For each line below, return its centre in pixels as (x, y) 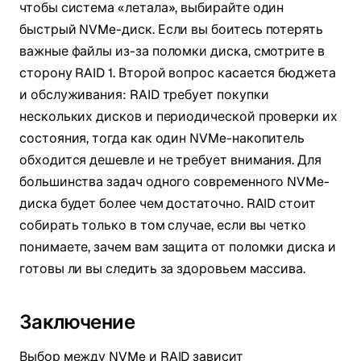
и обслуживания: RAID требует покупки (144, 95)
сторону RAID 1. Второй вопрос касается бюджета (178, 73)
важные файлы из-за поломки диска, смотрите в (172, 52)
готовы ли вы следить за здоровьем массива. (163, 269)
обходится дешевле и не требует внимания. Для (170, 160)
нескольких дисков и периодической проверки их (178, 117)
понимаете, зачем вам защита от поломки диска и (178, 247)
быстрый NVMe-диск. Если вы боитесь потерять (171, 30)
